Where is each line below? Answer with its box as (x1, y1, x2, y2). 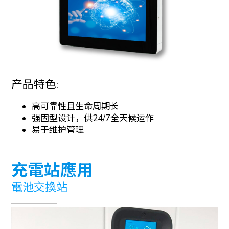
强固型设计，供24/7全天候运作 (32, 112, 154, 124)
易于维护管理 (32, 124, 84, 136)
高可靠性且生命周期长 (32, 100, 119, 112)
